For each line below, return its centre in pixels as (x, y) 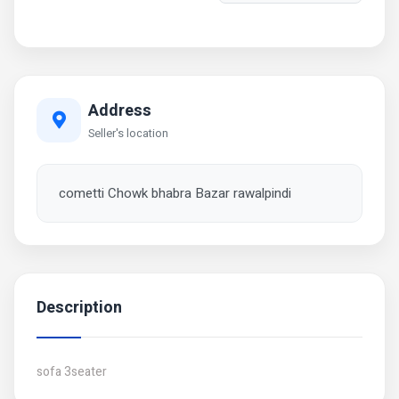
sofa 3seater (72, 372)
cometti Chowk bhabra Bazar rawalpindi (173, 193)
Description (79, 308)
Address (120, 110)
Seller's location (128, 133)
